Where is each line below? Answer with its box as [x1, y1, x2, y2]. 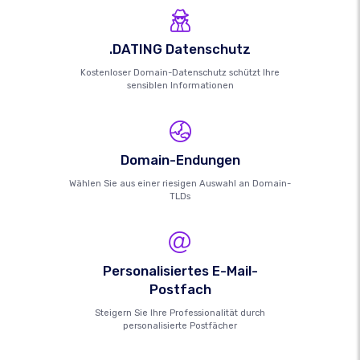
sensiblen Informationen [126, 80, 234, 92]
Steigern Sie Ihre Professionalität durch [95, 308, 265, 319]
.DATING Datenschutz [109, 41, 251, 58]
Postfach [149, 281, 211, 298]
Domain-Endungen [120, 152, 240, 169]
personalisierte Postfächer [123, 321, 237, 332]
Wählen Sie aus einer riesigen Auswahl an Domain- [69, 178, 291, 190]
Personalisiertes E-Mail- [102, 263, 258, 280]
